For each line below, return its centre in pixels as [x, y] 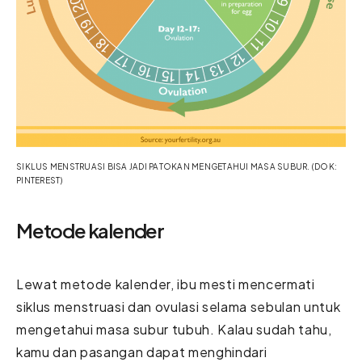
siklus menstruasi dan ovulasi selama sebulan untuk [179, 306]
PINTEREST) [40, 180]
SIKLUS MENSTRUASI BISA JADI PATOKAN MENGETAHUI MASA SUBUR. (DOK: [177, 166]
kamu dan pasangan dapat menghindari [142, 351]
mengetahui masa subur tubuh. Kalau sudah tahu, [174, 329]
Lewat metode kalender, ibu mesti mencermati [166, 284]
